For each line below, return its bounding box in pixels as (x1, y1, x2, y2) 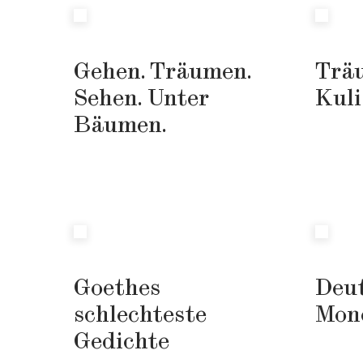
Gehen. (74, 60, 151, 84)
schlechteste (74, 303, 207, 327)
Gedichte (74, 330, 170, 354)
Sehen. (74, 87, 148, 111)
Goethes (74, 276, 161, 301)
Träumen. (150, 60, 251, 84)
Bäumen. (74, 113, 167, 138)
